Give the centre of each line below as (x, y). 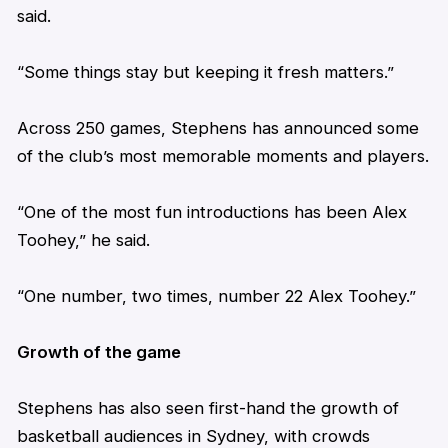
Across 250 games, (93, 127)
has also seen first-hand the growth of (245, 407)
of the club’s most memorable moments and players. (222, 155)
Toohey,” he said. (83, 239)
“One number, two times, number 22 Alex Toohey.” (216, 295)
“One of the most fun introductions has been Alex (211, 211)
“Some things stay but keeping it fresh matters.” (205, 71)
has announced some (332, 127)
